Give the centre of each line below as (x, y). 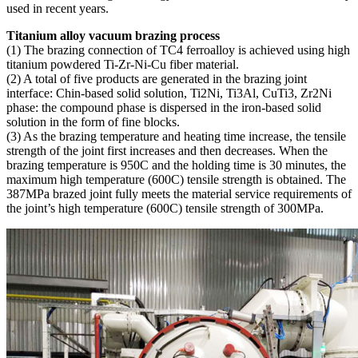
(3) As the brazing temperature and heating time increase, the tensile (176, 136)
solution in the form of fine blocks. (93, 121)
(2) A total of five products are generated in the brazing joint (157, 78)
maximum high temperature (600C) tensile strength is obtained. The (176, 179)
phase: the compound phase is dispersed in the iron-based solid (164, 107)
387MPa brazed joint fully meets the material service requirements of (179, 193)
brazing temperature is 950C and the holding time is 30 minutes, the (176, 165)
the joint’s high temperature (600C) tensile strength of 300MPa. (165, 208)
